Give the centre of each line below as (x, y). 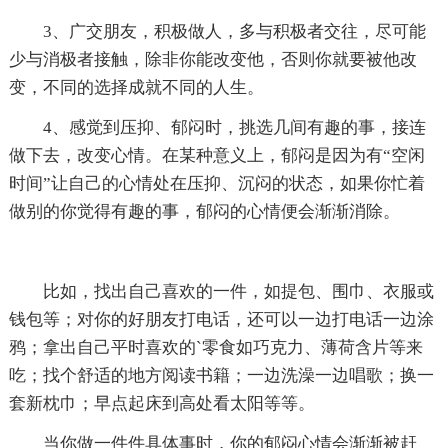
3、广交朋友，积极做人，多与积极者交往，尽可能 (217, 31)
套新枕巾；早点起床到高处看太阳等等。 (161, 403)
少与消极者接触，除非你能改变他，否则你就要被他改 (212, 59)
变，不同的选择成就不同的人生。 (136, 87)
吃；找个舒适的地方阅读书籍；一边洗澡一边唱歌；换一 (221, 375)
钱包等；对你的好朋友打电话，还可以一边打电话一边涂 (221, 319)
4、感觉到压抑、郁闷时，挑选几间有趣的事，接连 (217, 127)
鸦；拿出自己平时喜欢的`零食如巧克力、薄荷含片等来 (215, 347)
